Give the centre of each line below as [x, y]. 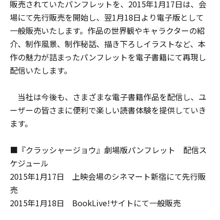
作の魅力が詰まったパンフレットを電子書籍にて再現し [108, 57]
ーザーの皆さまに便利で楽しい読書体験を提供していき [108, 110]
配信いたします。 [41, 70]
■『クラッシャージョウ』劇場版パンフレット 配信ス [108, 150]
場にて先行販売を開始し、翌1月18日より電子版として [107, 17]
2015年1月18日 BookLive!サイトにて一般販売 [95, 203]
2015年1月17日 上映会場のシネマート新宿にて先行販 [108, 177]
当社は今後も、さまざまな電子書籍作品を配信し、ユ [108, 97]
